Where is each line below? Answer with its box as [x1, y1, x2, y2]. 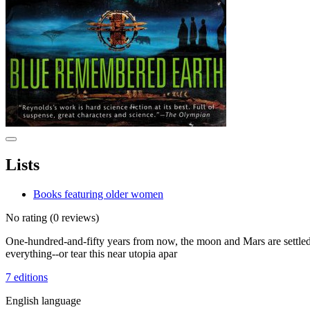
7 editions [6, 271, 48, 283]
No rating [6, 211, 47, 224]
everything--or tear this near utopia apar [6, 247, 177, 259]
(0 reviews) [47, 211, 99, 224]
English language [6, 294, 81, 307]
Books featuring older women [33, 188, 163, 200]
